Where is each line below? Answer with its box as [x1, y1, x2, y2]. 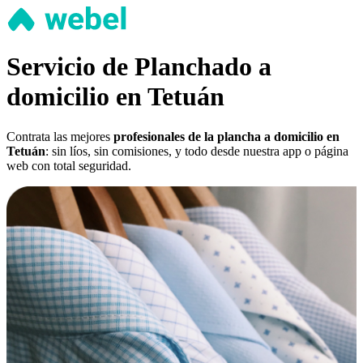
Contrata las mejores [6, 129, 113, 143]
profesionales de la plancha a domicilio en [113, 129, 340, 143]
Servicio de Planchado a [6, 52, 271, 82]
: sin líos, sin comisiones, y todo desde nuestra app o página [45, 143, 348, 158]
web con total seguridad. [6, 158, 131, 173]
